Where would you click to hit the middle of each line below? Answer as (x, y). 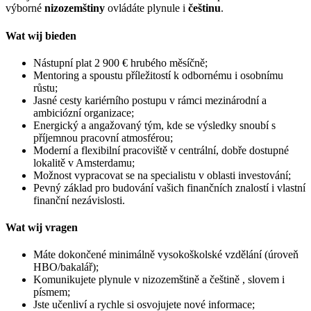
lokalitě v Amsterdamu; (84, 162)
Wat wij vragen (42, 228)
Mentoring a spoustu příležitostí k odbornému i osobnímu (158, 75)
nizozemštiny (75, 8)
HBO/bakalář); (66, 267)
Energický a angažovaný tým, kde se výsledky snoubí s (154, 125)
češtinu (204, 8)
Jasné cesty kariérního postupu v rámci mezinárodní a (150, 100)
